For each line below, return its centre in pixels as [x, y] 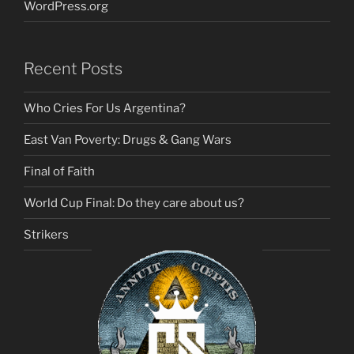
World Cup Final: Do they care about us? [134, 203]
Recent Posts [73, 69]
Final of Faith [59, 171]
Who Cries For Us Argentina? [105, 108]
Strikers [46, 234]
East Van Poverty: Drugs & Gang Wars [128, 139]
